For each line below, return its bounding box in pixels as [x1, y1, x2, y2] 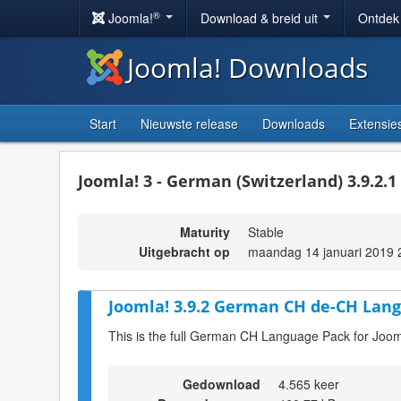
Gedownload [183, 374, 260, 393]
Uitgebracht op [139, 243, 230, 260]
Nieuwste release [141, 115, 238, 132]
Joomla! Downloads [127, 49, 368, 86]
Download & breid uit [200, 9, 321, 27]
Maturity [180, 223, 230, 241]
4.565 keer [278, 374, 339, 393]
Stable [248, 223, 284, 241]
